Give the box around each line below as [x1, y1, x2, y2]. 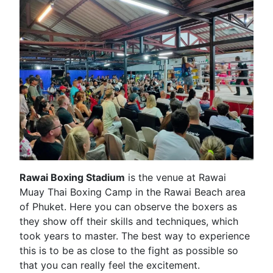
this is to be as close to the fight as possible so [19, 244, 238, 257]
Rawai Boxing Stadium [19, 171, 125, 183]
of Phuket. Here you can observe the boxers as [19, 200, 237, 213]
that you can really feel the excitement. [19, 258, 200, 271]
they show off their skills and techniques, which [19, 214, 238, 227]
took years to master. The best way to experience [19, 229, 250, 242]
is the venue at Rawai [125, 171, 226, 183]
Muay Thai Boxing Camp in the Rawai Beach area [19, 185, 246, 198]
